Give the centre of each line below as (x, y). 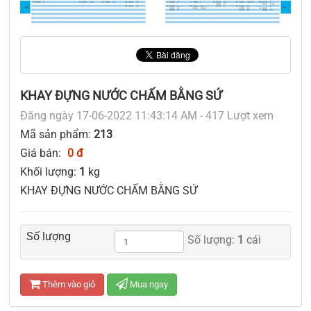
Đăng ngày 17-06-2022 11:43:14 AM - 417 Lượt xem (147, 116)
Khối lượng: (50, 172)
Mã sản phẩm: (57, 135)
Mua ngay (148, 285)
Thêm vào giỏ (68, 285)
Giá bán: (42, 153)
